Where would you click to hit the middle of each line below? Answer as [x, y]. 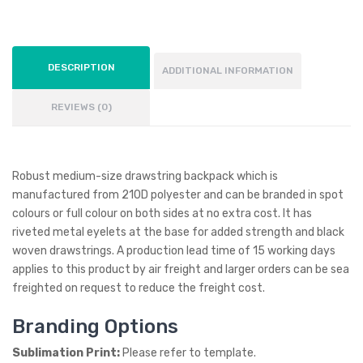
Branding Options [95, 327]
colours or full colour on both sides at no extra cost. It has [162, 214]
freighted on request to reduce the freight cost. [139, 288]
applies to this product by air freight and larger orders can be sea [181, 269]
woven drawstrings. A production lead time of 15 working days [174, 251]
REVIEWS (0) [81, 107]
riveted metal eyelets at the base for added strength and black [178, 232]
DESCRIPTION [81, 67]
